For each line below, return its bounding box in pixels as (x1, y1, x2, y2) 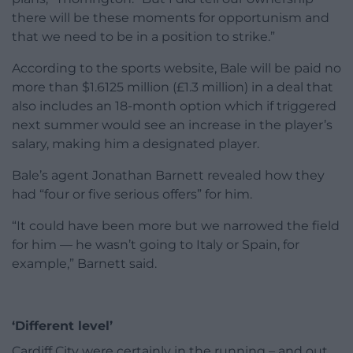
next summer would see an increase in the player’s (12, 117, 333, 132)
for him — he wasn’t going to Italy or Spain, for (12, 236, 299, 252)
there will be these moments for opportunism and (12, 9, 329, 25)
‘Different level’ (12, 318, 113, 333)
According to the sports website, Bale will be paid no (12, 60, 341, 76)
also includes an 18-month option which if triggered (12, 98, 336, 113)
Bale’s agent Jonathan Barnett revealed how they (12, 167, 325, 183)
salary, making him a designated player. (12, 136, 259, 151)
